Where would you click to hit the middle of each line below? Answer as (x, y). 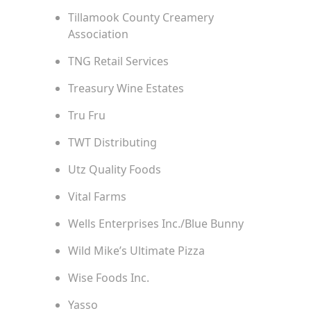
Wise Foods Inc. (108, 278)
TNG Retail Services (118, 61)
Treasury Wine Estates (126, 89)
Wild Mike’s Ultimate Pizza (136, 251)
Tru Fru (86, 116)
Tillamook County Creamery (141, 18)
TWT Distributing (112, 143)
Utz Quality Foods (114, 170)
